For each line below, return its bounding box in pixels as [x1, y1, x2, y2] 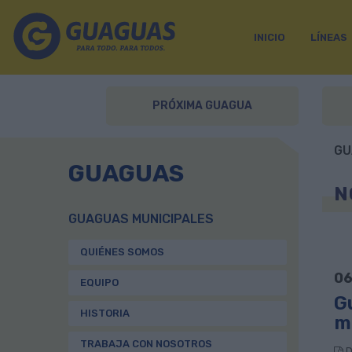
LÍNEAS [310, 31, 347, 43]
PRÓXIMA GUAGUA [152, 99, 252, 112]
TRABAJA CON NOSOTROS [80, 338, 212, 350]
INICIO [253, 31, 285, 43]
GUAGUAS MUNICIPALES [68, 211, 214, 226]
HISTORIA [80, 307, 130, 319]
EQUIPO [80, 277, 119, 288]
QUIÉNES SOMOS [80, 246, 164, 258]
